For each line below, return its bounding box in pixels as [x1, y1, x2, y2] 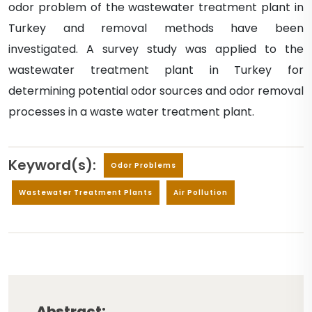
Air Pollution [173, 187, 228, 198]
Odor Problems [111, 160, 176, 171]
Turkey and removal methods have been [8, 20, 304, 36]
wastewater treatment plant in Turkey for [8, 62, 304, 78]
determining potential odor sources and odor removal [8, 83, 304, 99]
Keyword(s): [8, 155, 96, 175]
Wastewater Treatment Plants [19, 187, 153, 198]
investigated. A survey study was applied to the [8, 41, 304, 57]
